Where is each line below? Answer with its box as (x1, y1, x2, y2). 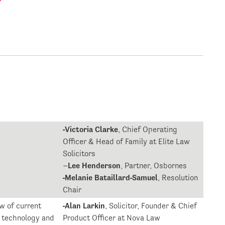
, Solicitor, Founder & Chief (105, 201, 197, 211)
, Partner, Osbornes (121, 161, 187, 171)
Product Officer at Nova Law (63, 213, 161, 223)
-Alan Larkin (63, 201, 105, 211)
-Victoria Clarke (63, 125, 119, 135)
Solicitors (63, 149, 96, 159)
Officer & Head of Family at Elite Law (63, 137, 190, 147)
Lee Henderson (68, 161, 121, 171)
